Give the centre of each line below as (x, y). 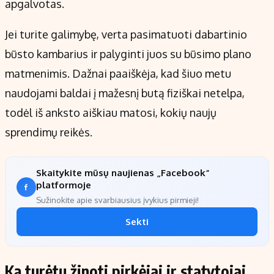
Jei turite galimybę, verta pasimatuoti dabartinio (126, 35)
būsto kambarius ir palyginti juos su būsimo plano (128, 54)
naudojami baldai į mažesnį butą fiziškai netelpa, (125, 93)
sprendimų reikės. (49, 132)
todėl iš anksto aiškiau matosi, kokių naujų (111, 113)
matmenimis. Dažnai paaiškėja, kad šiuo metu (118, 74)
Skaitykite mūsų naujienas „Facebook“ (123, 173)
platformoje (64, 185)
